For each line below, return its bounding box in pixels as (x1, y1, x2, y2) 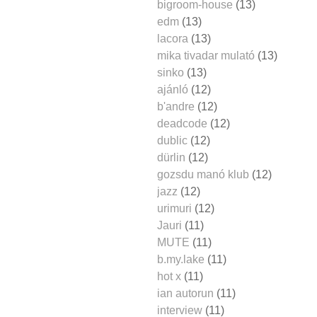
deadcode (157, 117, 207, 129)
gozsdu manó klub (157, 168, 249, 180)
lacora (157, 32, 188, 45)
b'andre (157, 100, 195, 113)
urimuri (157, 202, 192, 214)
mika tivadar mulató (157, 49, 255, 62)
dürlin (157, 151, 185, 163)
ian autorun (157, 287, 214, 299)
